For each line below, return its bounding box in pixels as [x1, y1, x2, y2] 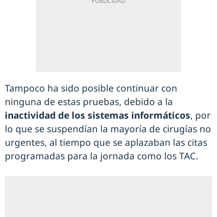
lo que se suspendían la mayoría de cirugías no [5, 123, 211, 136]
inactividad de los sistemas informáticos [5, 109, 190, 122]
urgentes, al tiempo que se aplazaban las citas [5, 136, 207, 149]
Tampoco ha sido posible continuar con [5, 82, 177, 95]
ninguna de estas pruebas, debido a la [5, 95, 173, 108]
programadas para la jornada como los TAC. [5, 150, 201, 163]
